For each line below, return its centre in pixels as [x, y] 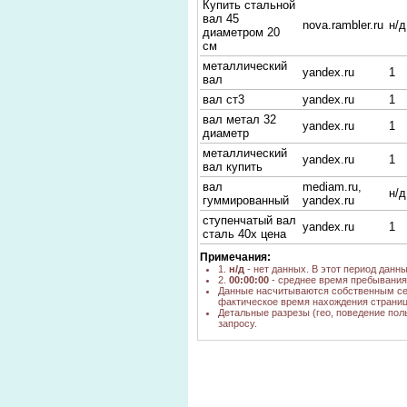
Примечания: [235, 257]
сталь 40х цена [244, 234]
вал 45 [221, 19]
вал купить [233, 167]
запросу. [238, 323]
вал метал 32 [239, 119]
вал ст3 [223, 99]
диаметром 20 [241, 32]
